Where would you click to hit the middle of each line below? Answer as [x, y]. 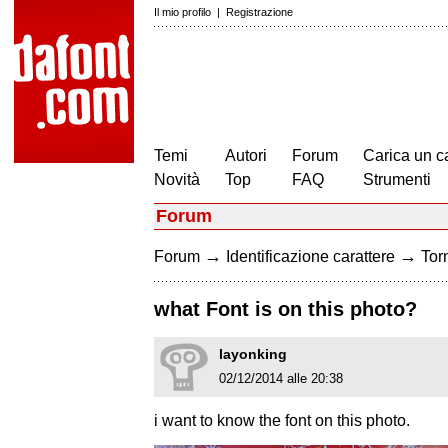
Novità [177, 179]
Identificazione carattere [310, 256]
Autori [246, 155]
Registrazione [259, 12]
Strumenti [397, 179]
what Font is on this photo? [285, 309]
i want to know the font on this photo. [282, 421]
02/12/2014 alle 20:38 [281, 379]
